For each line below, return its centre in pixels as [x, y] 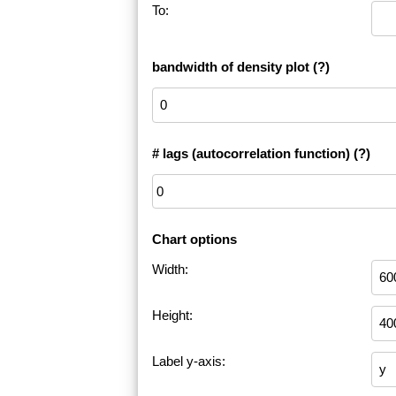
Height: [172, 316]
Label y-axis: [189, 362]
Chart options [194, 240]
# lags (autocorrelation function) [251, 154]
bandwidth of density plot [231, 67]
